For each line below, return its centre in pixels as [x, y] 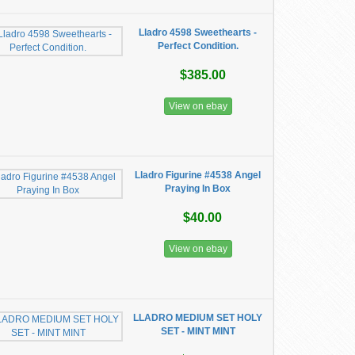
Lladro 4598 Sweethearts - [198, 32]
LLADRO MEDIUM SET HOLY [198, 318]
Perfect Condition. [198, 46]
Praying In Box [198, 189]
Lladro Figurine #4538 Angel [198, 175]
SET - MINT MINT [198, 331]
